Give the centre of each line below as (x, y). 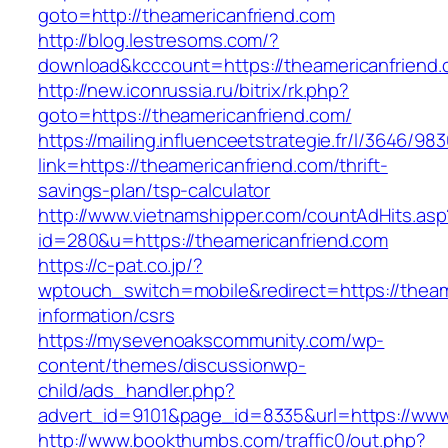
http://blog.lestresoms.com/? (159, 40)
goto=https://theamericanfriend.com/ (195, 115)
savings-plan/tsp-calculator (154, 190)
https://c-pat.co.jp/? (120, 265)
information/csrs (106, 315)
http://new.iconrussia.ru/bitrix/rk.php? (194, 90)
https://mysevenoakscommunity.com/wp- (211, 340)
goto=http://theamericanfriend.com (186, 15)
